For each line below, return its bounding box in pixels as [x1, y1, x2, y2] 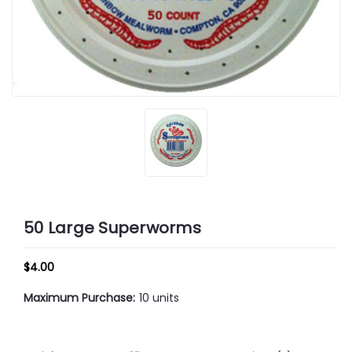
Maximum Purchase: [24, 289, 135, 306]
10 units [138, 289, 179, 306]
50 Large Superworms [24, 216, 201, 239]
